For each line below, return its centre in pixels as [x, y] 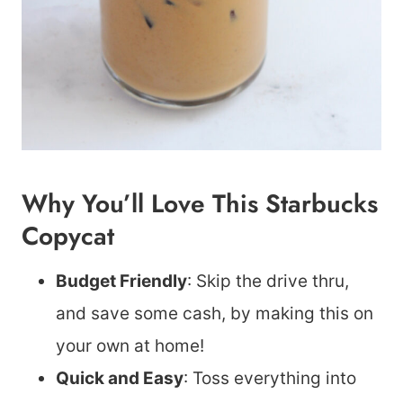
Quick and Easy [120, 378]
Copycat [68, 236]
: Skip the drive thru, [268, 281]
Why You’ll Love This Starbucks [200, 204]
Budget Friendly [121, 281]
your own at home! [130, 346]
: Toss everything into [270, 378]
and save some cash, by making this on [215, 313]
